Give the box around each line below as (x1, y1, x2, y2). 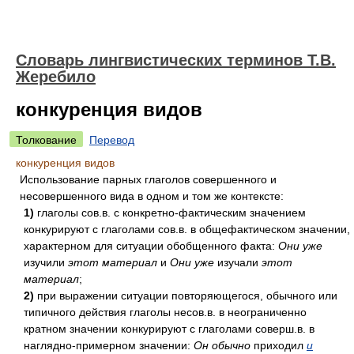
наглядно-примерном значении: (24, 339, 194, 352)
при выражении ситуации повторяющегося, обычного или (34, 289, 337, 302)
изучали (214, 256, 262, 269)
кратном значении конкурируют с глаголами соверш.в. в (24, 322, 314, 335)
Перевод (89, 134, 134, 146)
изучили (24, 256, 68, 269)
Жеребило (16, 68, 96, 85)
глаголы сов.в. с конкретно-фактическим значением (34, 206, 306, 219)
